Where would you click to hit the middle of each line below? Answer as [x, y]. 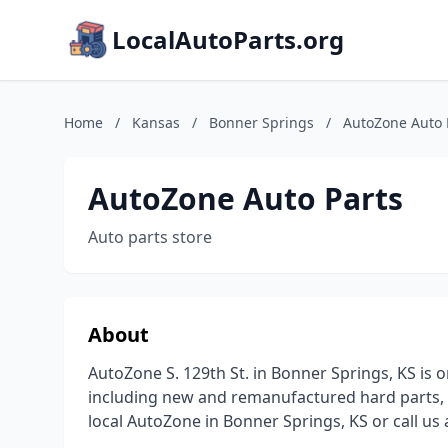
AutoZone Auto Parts [245, 198]
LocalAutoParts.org [228, 39]
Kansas [156, 122]
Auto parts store [150, 237]
